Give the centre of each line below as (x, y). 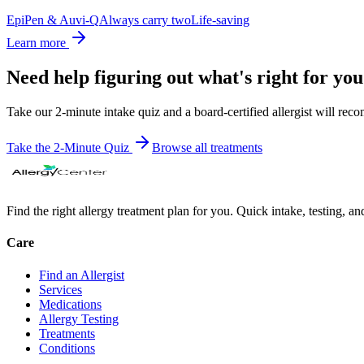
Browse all (181, 148)
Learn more (38, 43)
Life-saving (220, 20)
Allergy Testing (79, 318)
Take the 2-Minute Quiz (69, 148)
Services (61, 289)
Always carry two (145, 20)
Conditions (67, 348)
